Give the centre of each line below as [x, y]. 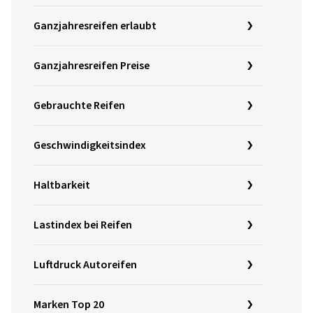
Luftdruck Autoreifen [85, 265]
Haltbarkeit [62, 185]
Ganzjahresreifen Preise [92, 66]
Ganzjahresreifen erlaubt [95, 26]
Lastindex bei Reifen [83, 225]
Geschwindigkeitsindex [90, 146]
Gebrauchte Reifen [79, 106]
